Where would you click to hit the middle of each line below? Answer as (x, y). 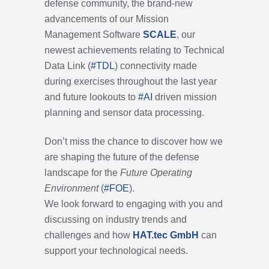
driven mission (186, 97)
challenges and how (89, 235)
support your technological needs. (116, 251)
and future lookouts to (90, 97)
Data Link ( (68, 66)
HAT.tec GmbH (166, 235)
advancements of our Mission (107, 19)
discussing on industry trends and (116, 220)
